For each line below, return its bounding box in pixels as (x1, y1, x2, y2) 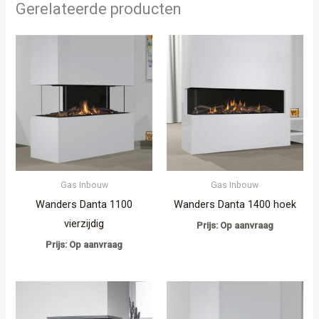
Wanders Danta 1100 (36, 198, 133, 211)
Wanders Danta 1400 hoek (173, 198, 296, 211)
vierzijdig (64, 217, 105, 231)
